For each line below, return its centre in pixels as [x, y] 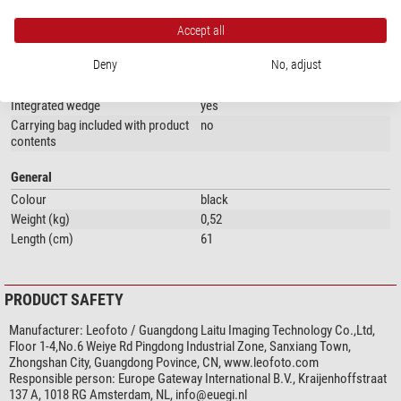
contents [34, 142]
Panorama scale [53, 86]
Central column [50, 27]
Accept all [200, 30]
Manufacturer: [46, 331]
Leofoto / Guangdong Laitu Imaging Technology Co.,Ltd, [230, 331]
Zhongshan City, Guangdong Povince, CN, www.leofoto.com [164, 363]
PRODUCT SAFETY [64, 300]
